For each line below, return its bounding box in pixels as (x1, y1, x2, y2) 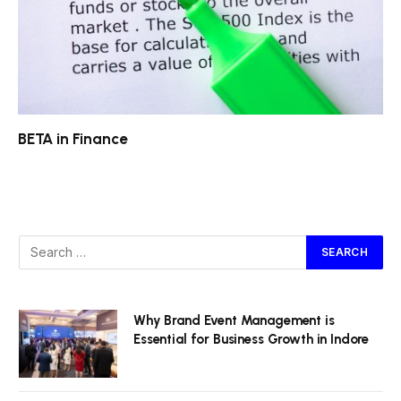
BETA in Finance (18, 129, 128, 148)
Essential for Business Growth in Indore (133, 330, 370, 347)
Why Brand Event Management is (133, 311, 335, 328)
